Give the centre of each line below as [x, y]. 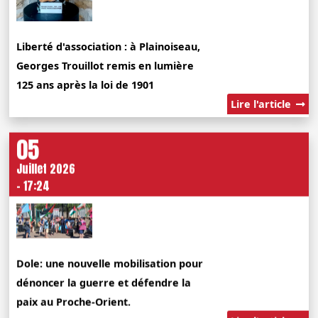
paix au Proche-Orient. [74, 301]
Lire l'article [262, 104]
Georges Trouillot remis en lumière [105, 66]
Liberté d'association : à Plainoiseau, [109, 47]
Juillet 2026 [46, 168]
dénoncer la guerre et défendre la [104, 282]
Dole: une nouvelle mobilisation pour [110, 263]
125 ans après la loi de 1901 [86, 85]
